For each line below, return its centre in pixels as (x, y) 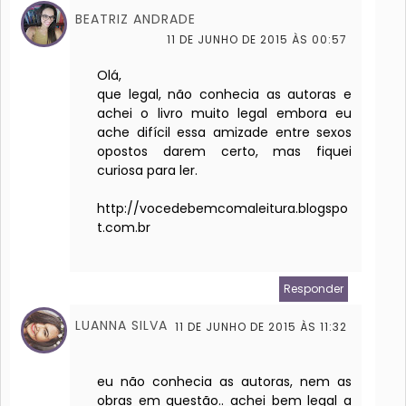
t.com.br (124, 228)
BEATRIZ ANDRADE (135, 19)
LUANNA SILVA (121, 326)
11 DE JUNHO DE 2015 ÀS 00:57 (257, 40)
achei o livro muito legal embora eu (225, 114)
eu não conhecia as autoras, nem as (225, 382)
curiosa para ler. (147, 171)
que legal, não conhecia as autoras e (225, 95)
